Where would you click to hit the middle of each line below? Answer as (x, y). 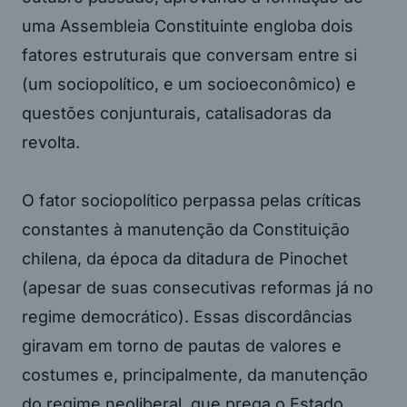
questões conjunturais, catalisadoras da (177, 113)
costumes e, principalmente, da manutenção (195, 374)
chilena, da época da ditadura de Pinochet (185, 258)
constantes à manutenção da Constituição (186, 229)
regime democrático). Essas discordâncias (187, 316)
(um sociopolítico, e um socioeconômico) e (189, 84)
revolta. (51, 142)
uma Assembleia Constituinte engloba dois (188, 25)
